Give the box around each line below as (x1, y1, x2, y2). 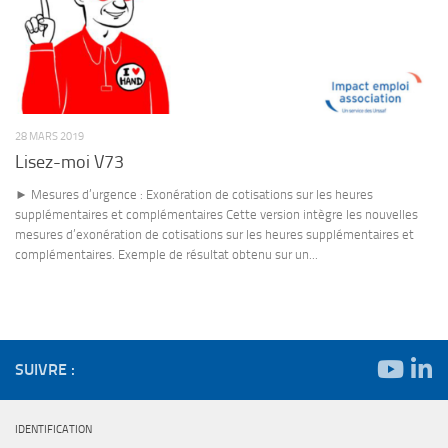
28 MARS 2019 (15, 128, 84, 143)
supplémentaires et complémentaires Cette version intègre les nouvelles (15, 206, 418, 222)
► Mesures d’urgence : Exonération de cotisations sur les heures (15, 186, 373, 202)
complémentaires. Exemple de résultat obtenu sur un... (15, 246, 318, 262)
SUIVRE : (15, 359, 75, 379)
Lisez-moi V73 (15, 150, 124, 173)
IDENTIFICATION (15, 421, 92, 436)
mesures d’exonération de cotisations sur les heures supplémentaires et (15, 226, 414, 242)
